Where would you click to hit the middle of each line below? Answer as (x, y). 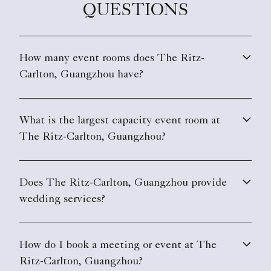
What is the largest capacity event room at (120, 121)
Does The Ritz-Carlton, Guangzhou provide (123, 184)
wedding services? (62, 200)
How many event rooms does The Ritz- (112, 59)
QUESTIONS (135, 12)
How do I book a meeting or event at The (118, 246)
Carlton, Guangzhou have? (81, 75)
